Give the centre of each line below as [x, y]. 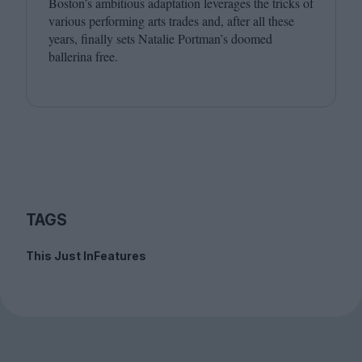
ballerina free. [83, 56]
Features [120, 256]
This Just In [60, 256]
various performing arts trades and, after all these [171, 21]
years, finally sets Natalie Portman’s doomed [160, 38]
